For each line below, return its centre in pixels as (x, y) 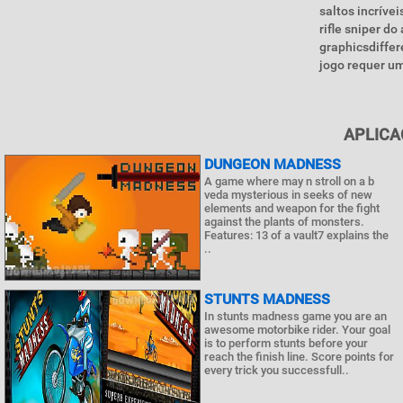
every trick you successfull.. (277, 370)
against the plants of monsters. (284, 222)
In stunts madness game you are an (296, 316)
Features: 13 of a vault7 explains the (296, 235)
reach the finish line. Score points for (299, 357)
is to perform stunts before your (286, 343)
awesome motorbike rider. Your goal (297, 330)
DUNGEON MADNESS (273, 164)
